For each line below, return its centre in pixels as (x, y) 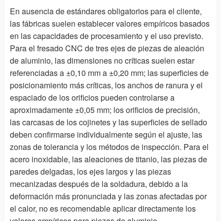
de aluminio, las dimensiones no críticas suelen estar (102, 60)
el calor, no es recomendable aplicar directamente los (103, 208)
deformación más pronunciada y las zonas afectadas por (108, 196)
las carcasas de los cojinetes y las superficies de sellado (109, 122)
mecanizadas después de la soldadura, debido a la (99, 184)
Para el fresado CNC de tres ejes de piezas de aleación (107, 48)
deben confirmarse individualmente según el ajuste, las (106, 134)
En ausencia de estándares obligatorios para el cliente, (106, 11)
